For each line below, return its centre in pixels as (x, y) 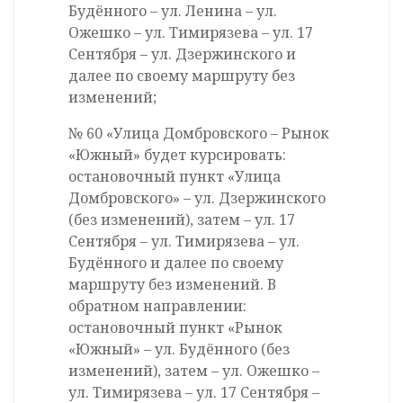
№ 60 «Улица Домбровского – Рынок (199, 134)
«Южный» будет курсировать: (177, 155)
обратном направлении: (157, 306)
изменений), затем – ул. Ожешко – (194, 371)
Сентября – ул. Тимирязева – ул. (184, 242)
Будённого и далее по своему (176, 263)
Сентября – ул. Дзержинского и (182, 54)
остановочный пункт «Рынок (175, 328)
